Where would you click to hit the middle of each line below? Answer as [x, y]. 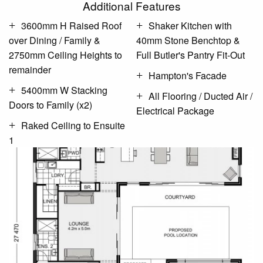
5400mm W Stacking [64, 90]
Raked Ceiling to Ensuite [73, 126]
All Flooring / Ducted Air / [200, 96]
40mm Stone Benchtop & [188, 41]
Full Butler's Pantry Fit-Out [190, 55]
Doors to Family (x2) [50, 105]
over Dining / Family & [34, 41]
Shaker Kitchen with [190, 26]
